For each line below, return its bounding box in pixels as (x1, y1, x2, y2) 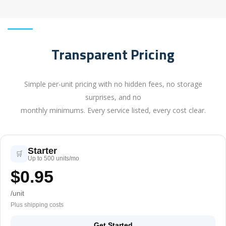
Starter (28, 145, 57, 156)
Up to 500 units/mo (28, 154, 79, 162)
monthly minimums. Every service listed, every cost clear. (20, 105, 206, 115)
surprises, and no (85, 92, 141, 102)
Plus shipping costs (11, 201, 64, 208)
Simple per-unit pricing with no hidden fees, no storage (24, 79, 202, 89)
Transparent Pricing (51, 43, 175, 65)
